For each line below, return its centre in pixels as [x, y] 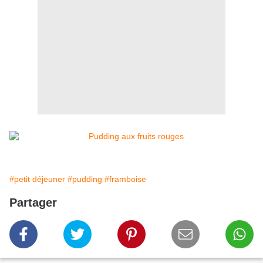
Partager [33, 203]
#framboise [125, 179]
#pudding [85, 179]
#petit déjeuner [37, 179]
